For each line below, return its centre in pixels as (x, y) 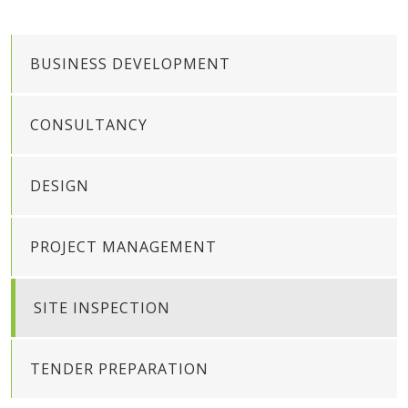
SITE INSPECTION (102, 308)
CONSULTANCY (89, 125)
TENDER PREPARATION (119, 369)
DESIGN (60, 186)
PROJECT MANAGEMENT (123, 247)
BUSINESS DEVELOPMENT (130, 64)
